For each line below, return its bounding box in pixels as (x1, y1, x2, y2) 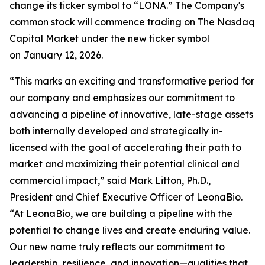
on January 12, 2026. (9, 49, 103, 61)
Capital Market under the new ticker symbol (9, 33, 209, 44)
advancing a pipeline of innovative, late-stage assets (9, 108, 253, 120)
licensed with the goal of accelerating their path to (9, 141, 241, 153)
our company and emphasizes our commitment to (9, 92, 235, 104)
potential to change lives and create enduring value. (9, 224, 250, 236)
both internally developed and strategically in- (9, 125, 223, 137)
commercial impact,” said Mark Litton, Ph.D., (9, 174, 211, 186)
